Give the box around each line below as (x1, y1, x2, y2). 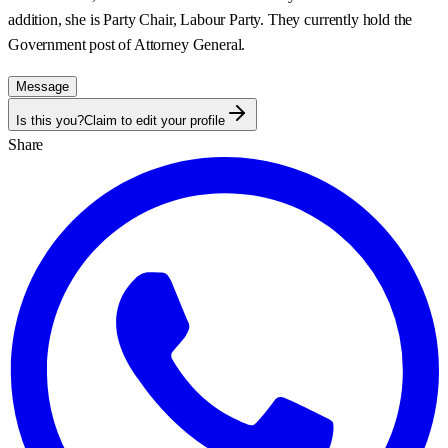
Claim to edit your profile (84, 112, 225, 128)
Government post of (8, 35, 134, 53)
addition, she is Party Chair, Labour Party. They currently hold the (8, 10, 413, 28)
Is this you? (16, 112, 84, 128)
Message (16, 78, 69, 94)
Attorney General (133, 35, 242, 53)
